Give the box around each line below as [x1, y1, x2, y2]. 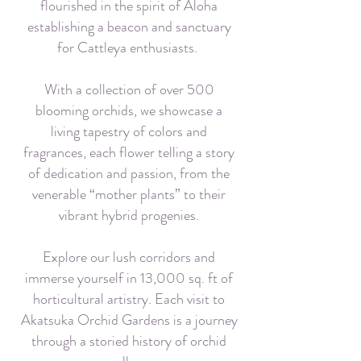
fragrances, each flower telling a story [23, 142, 234, 163]
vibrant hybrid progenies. [59, 205, 199, 226]
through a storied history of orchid [31, 330, 226, 351]
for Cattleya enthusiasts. [57, 37, 201, 58]
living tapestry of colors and [51, 121, 207, 142]
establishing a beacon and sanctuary [27, 16, 231, 37]
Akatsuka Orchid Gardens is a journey [20, 309, 238, 330]
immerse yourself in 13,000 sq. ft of [25, 268, 233, 288]
